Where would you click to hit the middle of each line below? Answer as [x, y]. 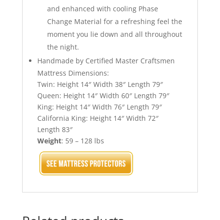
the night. [63, 47]
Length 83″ [55, 129]
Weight [49, 140]
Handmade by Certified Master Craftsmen [106, 60]
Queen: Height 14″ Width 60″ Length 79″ [103, 95]
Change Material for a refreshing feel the [114, 21]
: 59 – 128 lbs [82, 140]
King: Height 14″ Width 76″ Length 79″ [99, 107]
